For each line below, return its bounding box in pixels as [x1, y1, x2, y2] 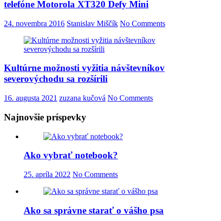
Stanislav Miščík [67, 19, 118, 28]
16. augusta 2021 [4, 94, 57, 103]
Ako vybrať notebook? [24, 150, 118, 161]
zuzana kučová [59, 94, 106, 103]
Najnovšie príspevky [4, 111, 86, 122]
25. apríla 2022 [24, 170, 71, 179]
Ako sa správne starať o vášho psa [24, 205, 164, 216]
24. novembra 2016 [4, 19, 65, 28]
